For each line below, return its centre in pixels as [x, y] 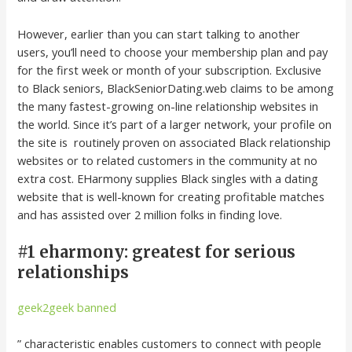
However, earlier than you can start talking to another [159, 33]
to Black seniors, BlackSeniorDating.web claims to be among [176, 88]
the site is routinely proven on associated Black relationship [174, 142]
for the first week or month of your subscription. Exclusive [170, 70]
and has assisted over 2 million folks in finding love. [150, 214]
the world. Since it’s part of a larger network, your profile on [175, 124]
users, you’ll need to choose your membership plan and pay [173, 51]
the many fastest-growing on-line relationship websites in [168, 106]
